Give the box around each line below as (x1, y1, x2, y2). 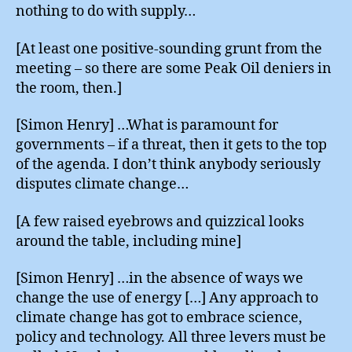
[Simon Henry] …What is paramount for (16, 116, 278, 134)
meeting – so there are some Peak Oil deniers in (16, 59, 332, 78)
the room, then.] (16, 79, 122, 97)
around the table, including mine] (16, 232, 241, 251)
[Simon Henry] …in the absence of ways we (16, 269, 303, 288)
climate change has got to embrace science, (16, 309, 302, 327)
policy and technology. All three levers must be (16, 328, 326, 346)
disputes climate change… (16, 175, 189, 193)
